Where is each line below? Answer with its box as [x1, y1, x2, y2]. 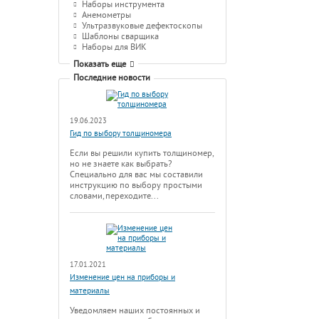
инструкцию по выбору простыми [70, 180, 202, 191]
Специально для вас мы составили [70, 169, 203, 180]
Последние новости [73, 73, 150, 83]
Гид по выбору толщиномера [70, 129, 172, 139]
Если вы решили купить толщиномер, [70, 148, 213, 159]
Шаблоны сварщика [82, 31, 159, 42]
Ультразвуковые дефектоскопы [82, 21, 202, 31]
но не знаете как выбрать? [70, 159, 172, 169]
